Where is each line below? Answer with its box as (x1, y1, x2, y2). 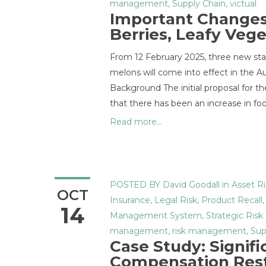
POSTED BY (110, 179, 160, 190)
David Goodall (163, 179, 220, 190)
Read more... (110, 116, 162, 127)
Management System (110, 210, 202, 221)
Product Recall (201, 195, 262, 205)
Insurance (110, 195, 150, 205)
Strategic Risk (206, 210, 263, 221)
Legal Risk (154, 195, 197, 205)
